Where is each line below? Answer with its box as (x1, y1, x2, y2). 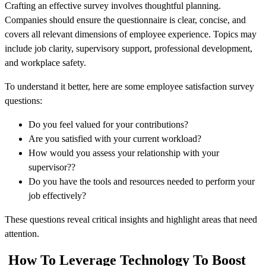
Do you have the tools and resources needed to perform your (28, 176, 255, 187)
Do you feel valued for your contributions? (28, 119, 188, 130)
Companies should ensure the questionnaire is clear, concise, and (5, 15, 246, 26)
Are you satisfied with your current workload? (28, 134, 201, 144)
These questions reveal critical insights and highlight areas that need (5, 214, 257, 225)
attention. (5, 229, 39, 239)
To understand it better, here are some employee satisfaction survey (5, 81, 254, 92)
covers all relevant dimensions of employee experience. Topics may (5, 29, 256, 40)
